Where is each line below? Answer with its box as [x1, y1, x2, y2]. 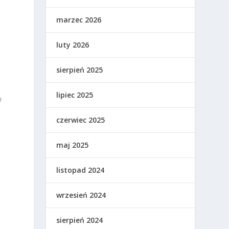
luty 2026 [56, 40, 89, 50]
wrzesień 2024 [56, 190, 106, 200]
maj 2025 [56, 140, 89, 150]
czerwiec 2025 [56, 115, 105, 125]
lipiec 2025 [56, 90, 94, 100]
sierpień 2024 [56, 215, 103, 225]
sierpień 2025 [56, 65, 103, 75]
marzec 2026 [56, 15, 102, 25]
